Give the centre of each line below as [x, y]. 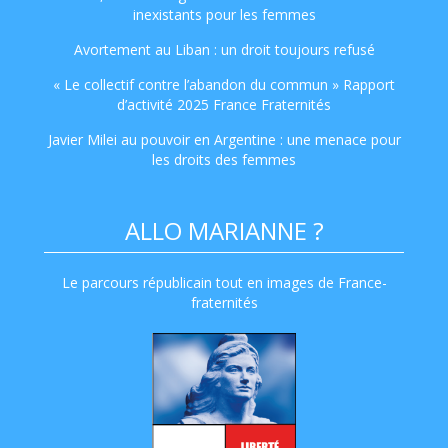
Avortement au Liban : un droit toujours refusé [224, 49]
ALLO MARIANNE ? [224, 230]
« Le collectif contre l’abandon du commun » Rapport [224, 84]
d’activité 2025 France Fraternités [224, 104]
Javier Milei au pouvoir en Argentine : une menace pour [224, 139]
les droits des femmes [224, 159]
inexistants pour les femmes [224, 14]
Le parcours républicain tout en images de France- [224, 282]
